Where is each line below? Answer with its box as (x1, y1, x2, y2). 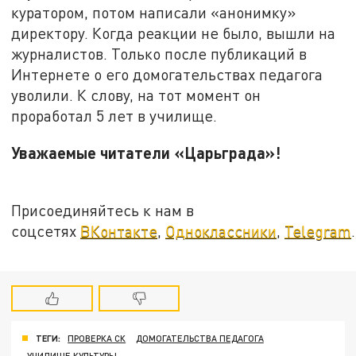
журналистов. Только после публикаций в (11, 44, 308, 63)
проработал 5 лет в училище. (11, 106, 218, 125)
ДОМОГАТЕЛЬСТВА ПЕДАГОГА (135, 332, 264, 343)
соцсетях (11, 222, 81, 241)
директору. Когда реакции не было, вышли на (11, 23, 336, 42)
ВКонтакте (80, 222, 158, 241)
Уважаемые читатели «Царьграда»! (11, 142, 281, 162)
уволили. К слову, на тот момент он (11, 85, 261, 104)
